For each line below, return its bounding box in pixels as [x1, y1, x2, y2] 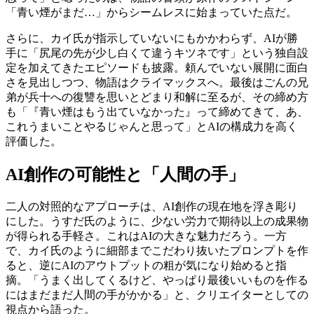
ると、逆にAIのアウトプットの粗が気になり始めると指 [6, 259, 287, 271]
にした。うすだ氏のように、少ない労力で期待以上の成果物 [6, 214, 308, 227]
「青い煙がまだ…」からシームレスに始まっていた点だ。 [6, 6, 297, 19]
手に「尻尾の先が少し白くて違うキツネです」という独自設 [6, 47, 308, 60]
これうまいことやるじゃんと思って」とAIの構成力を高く [6, 121, 298, 133]
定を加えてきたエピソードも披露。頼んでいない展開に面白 [6, 62, 308, 74]
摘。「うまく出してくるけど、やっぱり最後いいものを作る [6, 273, 308, 286]
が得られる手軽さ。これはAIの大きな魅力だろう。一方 [6, 229, 287, 242]
